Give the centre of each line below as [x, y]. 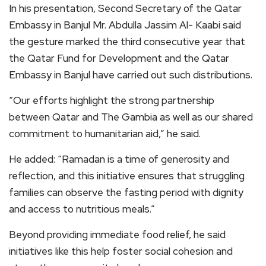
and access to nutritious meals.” [82, 209]
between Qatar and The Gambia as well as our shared [131, 117]
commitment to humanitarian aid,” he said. [105, 134]
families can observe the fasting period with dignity [126, 192]
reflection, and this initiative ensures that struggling [127, 176]
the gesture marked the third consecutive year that [127, 42]
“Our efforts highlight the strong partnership [112, 100]
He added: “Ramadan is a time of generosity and [119, 159]
